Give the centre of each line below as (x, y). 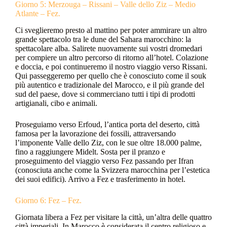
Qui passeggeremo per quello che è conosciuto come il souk (111, 75)
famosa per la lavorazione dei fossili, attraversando (96, 133)
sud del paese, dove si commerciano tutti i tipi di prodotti (105, 94)
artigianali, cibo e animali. (56, 103)
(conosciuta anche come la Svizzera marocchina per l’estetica (112, 170)
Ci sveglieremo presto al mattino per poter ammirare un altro (111, 30)
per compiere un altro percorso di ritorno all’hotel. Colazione (112, 57)
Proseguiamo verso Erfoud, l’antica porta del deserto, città (107, 124)
